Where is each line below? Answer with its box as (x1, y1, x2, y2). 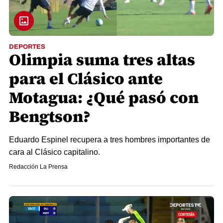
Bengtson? (9, 106, 91, 128)
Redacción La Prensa (9, 163, 68, 171)
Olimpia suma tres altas (9, 49, 195, 71)
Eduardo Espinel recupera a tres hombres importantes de (9, 135, 210, 144)
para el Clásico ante (9, 68, 163, 90)
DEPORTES (9, 43, 45, 51)
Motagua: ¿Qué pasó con (9, 87, 199, 109)
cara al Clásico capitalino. (9, 148, 100, 157)
